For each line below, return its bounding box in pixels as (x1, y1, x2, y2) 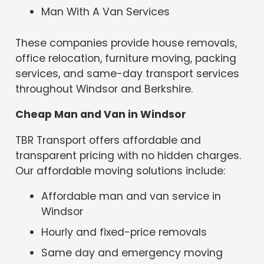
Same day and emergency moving (41, 245, 223, 260)
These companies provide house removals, (15, 35, 237, 50)
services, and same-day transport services (15, 66, 240, 81)
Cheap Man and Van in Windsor (15, 107, 187, 122)
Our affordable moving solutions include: (15, 163, 226, 178)
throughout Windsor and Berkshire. (15, 81, 193, 96)
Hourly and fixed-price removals (41, 225, 207, 240)
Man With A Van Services (41, 5, 170, 19)
